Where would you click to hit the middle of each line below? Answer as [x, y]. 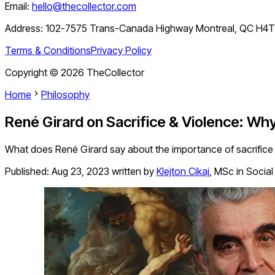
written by [133, 172]
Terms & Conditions [48, 51]
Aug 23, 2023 [80, 172]
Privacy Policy [121, 51]
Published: [28, 172]
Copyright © [33, 73]
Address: [25, 29]
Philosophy [65, 95]
